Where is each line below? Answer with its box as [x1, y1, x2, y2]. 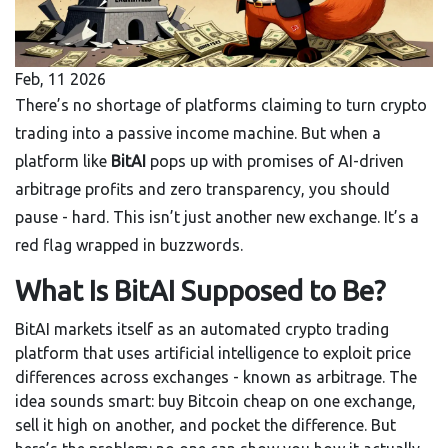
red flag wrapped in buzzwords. [15, 236, 243, 255]
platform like [15, 152, 111, 171]
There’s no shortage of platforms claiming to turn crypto [15, 96, 427, 115]
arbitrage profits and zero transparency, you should [15, 180, 390, 199]
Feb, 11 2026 [15, 70, 106, 89]
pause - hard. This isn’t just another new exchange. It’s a [15, 208, 419, 227]
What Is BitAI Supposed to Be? [15, 275, 385, 307]
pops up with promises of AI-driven [146, 152, 404, 171]
